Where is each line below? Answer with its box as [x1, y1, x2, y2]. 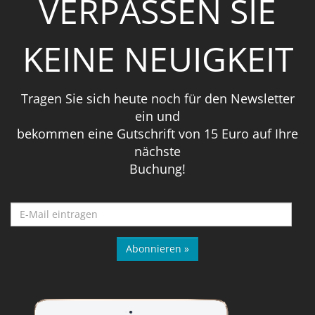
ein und [135, 107, 180, 124]
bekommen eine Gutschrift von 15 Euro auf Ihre [17, 124, 298, 142]
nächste [134, 142, 181, 160]
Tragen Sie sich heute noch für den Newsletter [20, 89, 295, 107]
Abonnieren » [126, 241, 189, 255]
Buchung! [129, 160, 186, 177]
